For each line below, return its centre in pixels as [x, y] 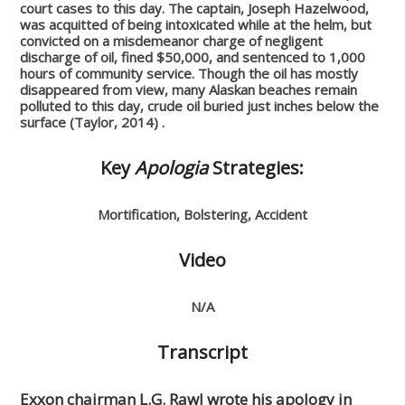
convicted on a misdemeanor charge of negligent [172, 40]
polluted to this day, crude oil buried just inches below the [200, 105]
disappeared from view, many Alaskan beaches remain [189, 89]
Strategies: [259, 167]
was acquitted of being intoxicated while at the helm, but [196, 24]
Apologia [174, 167]
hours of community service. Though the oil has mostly [189, 73]
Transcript [202, 352]
